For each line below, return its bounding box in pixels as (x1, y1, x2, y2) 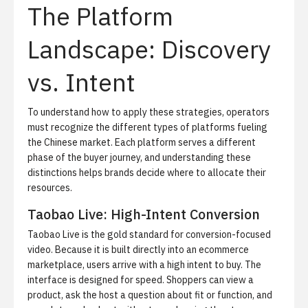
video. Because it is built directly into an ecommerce (27, 243, 249, 256)
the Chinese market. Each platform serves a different (27, 136, 256, 148)
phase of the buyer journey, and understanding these (27, 151, 251, 164)
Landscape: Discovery (27, 33, 271, 65)
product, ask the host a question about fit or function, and (27, 289, 272, 301)
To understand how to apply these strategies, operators (27, 106, 269, 118)
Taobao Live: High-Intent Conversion (27, 205, 260, 223)
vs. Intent (27, 66, 135, 98)
